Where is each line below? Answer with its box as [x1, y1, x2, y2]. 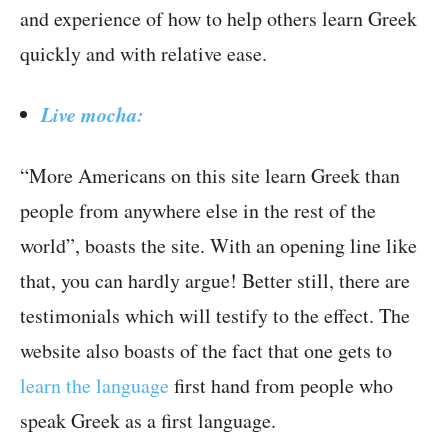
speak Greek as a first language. [20, 407, 276, 435]
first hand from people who [169, 372, 393, 400]
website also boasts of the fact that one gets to [20, 337, 392, 365]
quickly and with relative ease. [20, 40, 267, 68]
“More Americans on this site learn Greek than [20, 162, 400, 190]
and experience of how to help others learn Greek [20, 5, 417, 33]
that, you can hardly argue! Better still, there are [20, 267, 410, 295]
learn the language [20, 372, 169, 400]
